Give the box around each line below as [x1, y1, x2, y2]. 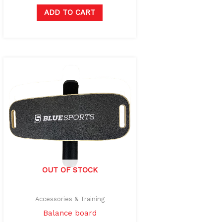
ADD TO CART [44, 7, 96, 17]
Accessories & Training [35, 195, 105, 203]
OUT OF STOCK [42, 165, 98, 174]
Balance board [43, 208, 97, 218]
